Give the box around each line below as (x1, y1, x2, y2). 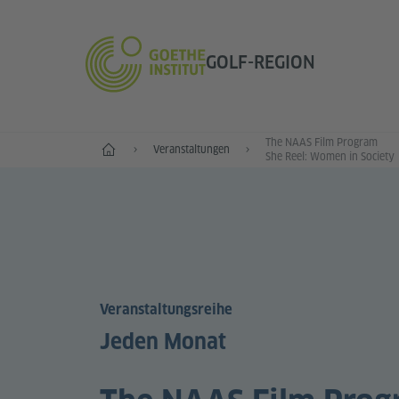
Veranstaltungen (153, 142, 230, 156)
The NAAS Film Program (265, 135, 378, 149)
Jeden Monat (100, 329, 226, 355)
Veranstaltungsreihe (100, 301, 232, 319)
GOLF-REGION (205, 51, 315, 73)
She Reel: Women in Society (265, 150, 395, 163)
